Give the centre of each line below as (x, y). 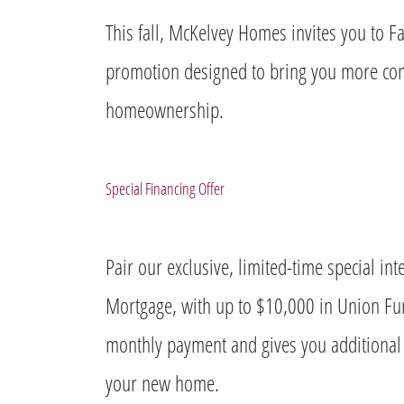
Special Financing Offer (165, 189)
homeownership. (165, 110)
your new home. (162, 383)
